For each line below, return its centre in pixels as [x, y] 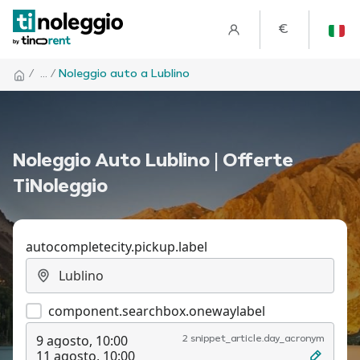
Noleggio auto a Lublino [124, 74]
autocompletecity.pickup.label [117, 247]
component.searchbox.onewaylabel [157, 311]
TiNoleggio [60, 187]
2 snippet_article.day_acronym [253, 339]
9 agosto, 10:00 [82, 341]
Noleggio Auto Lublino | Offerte [153, 162]
